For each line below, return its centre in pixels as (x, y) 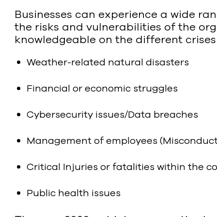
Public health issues (74, 193)
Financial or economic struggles (102, 88)
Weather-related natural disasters (108, 62)
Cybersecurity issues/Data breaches (112, 114)
